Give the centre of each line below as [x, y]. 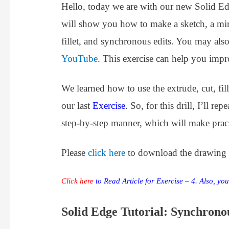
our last [77, 106]
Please [75, 153]
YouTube [80, 59]
